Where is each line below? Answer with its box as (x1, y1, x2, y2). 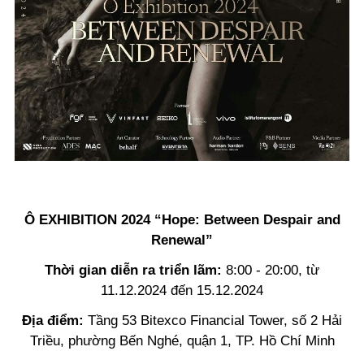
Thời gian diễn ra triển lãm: (45, 262, 226, 279)
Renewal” (151, 232, 213, 249)
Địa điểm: (22, 313, 88, 329)
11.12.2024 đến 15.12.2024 (101, 283, 263, 299)
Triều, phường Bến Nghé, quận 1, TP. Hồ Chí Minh (29, 333, 335, 349)
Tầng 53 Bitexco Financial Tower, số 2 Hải (88, 313, 342, 329)
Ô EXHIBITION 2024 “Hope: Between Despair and (24, 212, 340, 228)
